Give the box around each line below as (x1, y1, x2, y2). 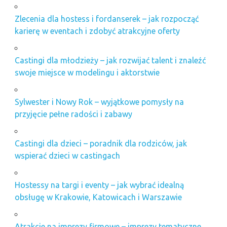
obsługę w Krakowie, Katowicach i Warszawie (14, 192, 182, 202)
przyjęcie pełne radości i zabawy (14, 109, 132, 119)
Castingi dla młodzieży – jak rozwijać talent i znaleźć (14, 55, 206, 65)
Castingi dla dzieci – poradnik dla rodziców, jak (14, 138, 187, 148)
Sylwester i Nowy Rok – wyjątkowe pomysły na (14, 97, 184, 106)
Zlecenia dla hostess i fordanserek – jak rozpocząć (14, 14, 199, 23)
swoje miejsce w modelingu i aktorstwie (14, 67, 160, 77)
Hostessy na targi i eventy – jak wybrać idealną (14, 180, 184, 190)
